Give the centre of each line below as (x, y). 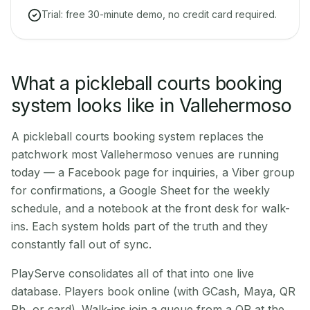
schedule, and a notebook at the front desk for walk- (151, 208)
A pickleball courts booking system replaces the (137, 136)
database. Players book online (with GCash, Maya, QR (153, 291)
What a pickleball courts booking (147, 83)
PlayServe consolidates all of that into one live (133, 273)
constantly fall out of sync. (81, 244)
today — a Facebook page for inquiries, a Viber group (153, 172)
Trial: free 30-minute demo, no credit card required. (159, 14)
